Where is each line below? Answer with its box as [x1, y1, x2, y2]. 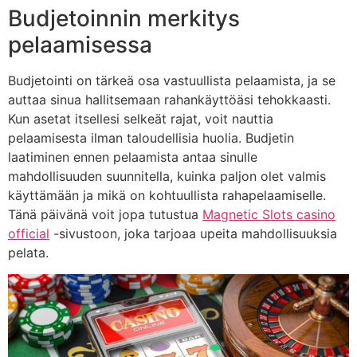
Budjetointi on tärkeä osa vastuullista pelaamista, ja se [8, 73, 335, 89]
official [8, 226, 49, 242]
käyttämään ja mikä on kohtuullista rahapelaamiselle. [8, 187, 326, 204]
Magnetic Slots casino [202, 206, 335, 223]
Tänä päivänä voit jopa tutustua [8, 206, 202, 223]
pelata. [8, 245, 49, 261]
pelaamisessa [8, 31, 152, 59]
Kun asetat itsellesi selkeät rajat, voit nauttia [8, 111, 273, 127]
